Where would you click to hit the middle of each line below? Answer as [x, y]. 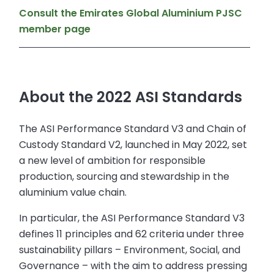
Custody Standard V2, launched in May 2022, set [133, 145]
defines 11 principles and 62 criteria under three [132, 234]
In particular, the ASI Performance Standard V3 [132, 218]
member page [55, 29]
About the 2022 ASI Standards [131, 97]
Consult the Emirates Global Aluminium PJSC [131, 13]
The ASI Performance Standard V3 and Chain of [133, 129]
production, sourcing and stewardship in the [124, 177]
